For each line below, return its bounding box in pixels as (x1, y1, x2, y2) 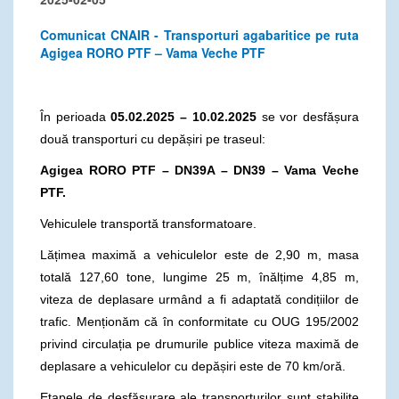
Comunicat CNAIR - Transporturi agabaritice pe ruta (40, 25, 359, 44)
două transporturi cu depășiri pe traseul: (40, 131, 265, 146)
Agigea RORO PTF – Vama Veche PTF (40, 43, 265, 61)
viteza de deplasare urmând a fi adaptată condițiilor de (40, 291, 359, 306)
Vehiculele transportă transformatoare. (40, 216, 267, 231)
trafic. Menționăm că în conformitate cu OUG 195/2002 (40, 313, 359, 329)
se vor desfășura (256, 109, 360, 124)
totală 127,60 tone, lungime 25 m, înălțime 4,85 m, (40, 269, 359, 284)
